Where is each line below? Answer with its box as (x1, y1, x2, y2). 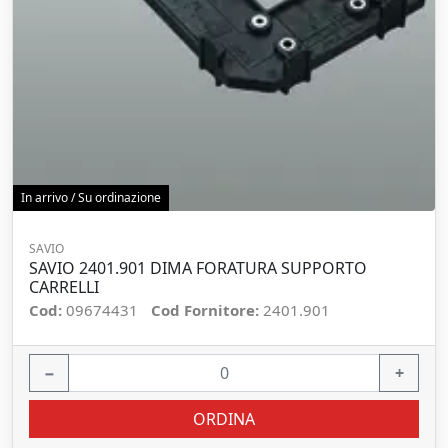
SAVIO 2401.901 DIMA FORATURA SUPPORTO (29, 257, 367, 279)
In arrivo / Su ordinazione (21, 189, 161, 206)
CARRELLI (29, 276, 99, 298)
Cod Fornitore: (151, 300, 263, 320)
